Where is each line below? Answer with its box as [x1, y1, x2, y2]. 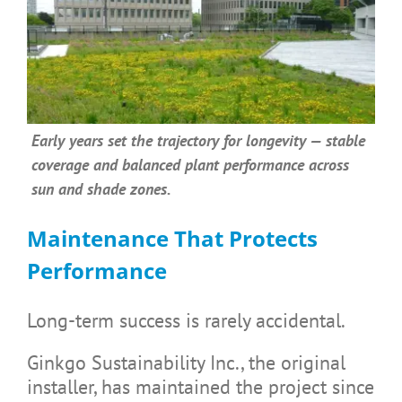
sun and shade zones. [31, 178, 171, 199]
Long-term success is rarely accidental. [26, 307, 345, 333]
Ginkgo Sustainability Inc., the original [26, 349, 345, 375]
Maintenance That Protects [26, 223, 318, 253]
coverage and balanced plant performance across [31, 153, 349, 175]
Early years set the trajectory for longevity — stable [31, 129, 365, 151]
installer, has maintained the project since [26, 373, 374, 399]
